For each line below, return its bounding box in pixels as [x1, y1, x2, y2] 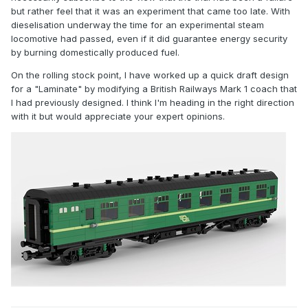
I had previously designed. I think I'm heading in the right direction [11, 96, 294, 108]
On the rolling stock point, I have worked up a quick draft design [11, 69, 289, 80]
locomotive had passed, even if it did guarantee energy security [11, 32, 287, 44]
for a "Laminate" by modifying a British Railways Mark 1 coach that [11, 82, 297, 94]
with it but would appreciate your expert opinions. [11, 110, 225, 122]
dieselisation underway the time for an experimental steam [11, 19, 264, 30]
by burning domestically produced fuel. [11, 46, 179, 58]
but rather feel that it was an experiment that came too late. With [11, 5, 290, 16]
